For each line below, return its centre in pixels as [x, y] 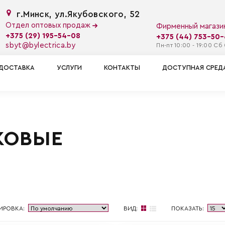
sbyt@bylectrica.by [41, 45]
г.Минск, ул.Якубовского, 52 [78, 14]
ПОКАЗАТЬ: [188, 208]
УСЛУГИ [69, 68]
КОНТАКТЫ [122, 68]
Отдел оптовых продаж [49, 26]
